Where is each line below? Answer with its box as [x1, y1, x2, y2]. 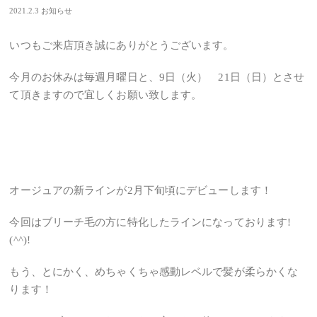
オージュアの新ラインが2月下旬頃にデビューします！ [9, 185, 272, 196]
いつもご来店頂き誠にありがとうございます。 [9, 40, 234, 51]
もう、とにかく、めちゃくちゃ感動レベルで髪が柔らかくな [9, 266, 299, 277]
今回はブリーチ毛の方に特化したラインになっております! [9, 217, 292, 228]
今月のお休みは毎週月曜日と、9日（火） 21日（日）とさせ [9, 71, 305, 83]
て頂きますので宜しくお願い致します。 [9, 89, 202, 100]
